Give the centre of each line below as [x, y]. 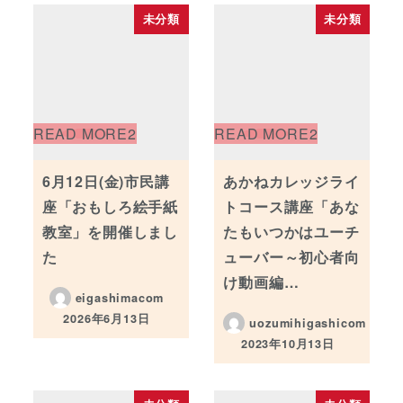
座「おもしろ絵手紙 [110, 207]
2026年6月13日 [107, 319]
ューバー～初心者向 [291, 257]
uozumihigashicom [308, 322]
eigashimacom [120, 297]
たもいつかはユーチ [291, 232]
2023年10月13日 [288, 344]
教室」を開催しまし [110, 232]
